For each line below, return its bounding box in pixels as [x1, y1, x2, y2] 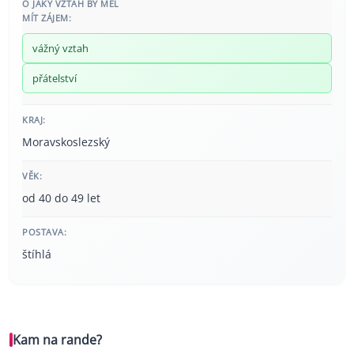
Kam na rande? [13, 331, 102, 349]
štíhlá [22, 247, 51, 262]
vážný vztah [32, 41, 88, 56]
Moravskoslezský [22, 134, 110, 150]
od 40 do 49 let [22, 190, 100, 206]
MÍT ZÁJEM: [22, 12, 71, 24]
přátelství [32, 71, 77, 86]
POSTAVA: [22, 226, 66, 239]
